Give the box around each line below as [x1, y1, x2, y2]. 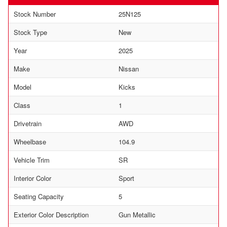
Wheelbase [14, 137, 46, 147]
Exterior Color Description [14, 210, 89, 220]
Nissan [119, 64, 139, 74]
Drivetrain [14, 119, 42, 129]
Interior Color [14, 173, 51, 183]
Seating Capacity [14, 192, 64, 202]
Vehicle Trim [14, 155, 50, 165]
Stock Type [14, 27, 47, 37]
